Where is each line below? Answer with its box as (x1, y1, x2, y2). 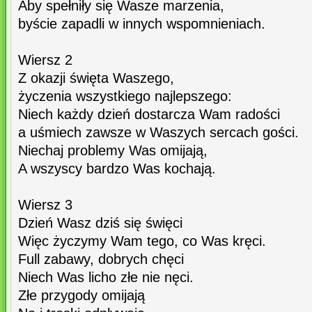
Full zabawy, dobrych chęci (18, 251, 184, 267)
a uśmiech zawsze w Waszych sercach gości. (18, 125, 299, 141)
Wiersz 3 (18, 197, 72, 213)
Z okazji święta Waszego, (18, 70, 174, 86)
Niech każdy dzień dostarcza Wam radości (18, 107, 280, 123)
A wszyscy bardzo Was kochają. (18, 161, 216, 177)
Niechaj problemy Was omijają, (18, 143, 208, 159)
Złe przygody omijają (18, 288, 145, 304)
